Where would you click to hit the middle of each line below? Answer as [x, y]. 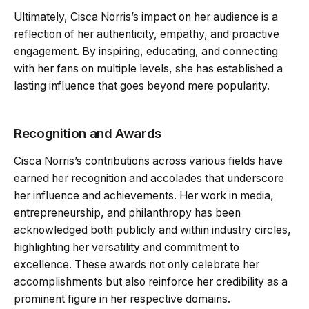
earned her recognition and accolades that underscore [149, 178]
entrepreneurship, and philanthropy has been [127, 212]
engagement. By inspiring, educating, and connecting [146, 51]
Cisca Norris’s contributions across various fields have [148, 161]
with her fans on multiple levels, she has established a [148, 68]
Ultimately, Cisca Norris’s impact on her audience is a [146, 17]
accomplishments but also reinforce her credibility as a [151, 281]
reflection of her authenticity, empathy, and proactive [147, 34]
